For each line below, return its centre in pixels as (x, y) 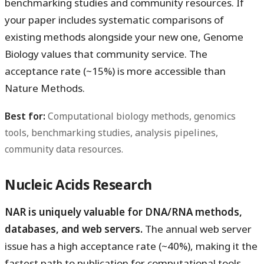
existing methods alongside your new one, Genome (124, 37)
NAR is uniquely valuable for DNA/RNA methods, (123, 212)
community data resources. (64, 149)
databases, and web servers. (74, 229)
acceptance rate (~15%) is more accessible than (115, 71)
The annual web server (197, 229)
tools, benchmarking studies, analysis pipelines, (111, 133)
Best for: (25, 116)
